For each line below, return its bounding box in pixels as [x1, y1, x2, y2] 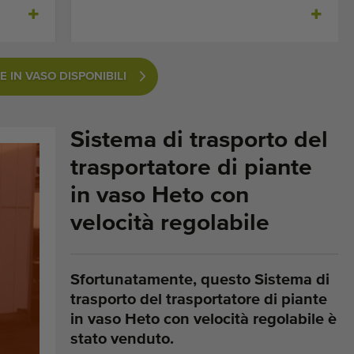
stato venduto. [70, 330, 175, 347]
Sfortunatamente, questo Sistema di [70, 271, 330, 288]
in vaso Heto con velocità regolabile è [70, 311, 337, 327]
